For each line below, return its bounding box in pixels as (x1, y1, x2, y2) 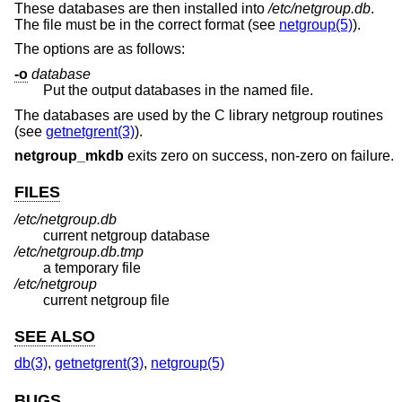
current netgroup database (43, 227, 210, 243)
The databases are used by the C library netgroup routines (14, 107, 383, 123)
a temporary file (43, 259, 141, 275)
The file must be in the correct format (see (14, 16, 279, 32)
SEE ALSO (14, 327, 95, 345)
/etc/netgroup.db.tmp (14, 243, 144, 259)
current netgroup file (43, 292, 170, 308)
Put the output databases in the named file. (43, 82, 313, 98)
